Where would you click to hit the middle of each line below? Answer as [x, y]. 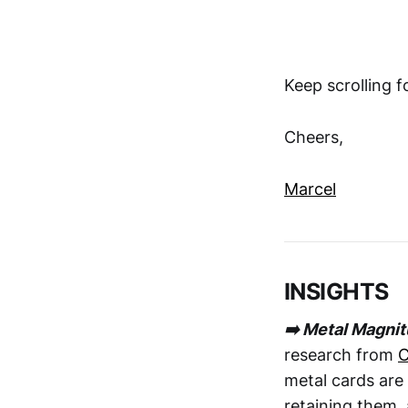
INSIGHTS [337, 292]
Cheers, [314, 137]
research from [341, 355]
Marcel [310, 189]
